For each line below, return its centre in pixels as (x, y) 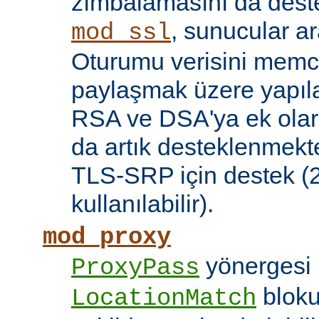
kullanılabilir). (142, 204)
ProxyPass (135, 268)
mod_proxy (107, 237)
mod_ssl (121, 33)
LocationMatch (164, 299)
